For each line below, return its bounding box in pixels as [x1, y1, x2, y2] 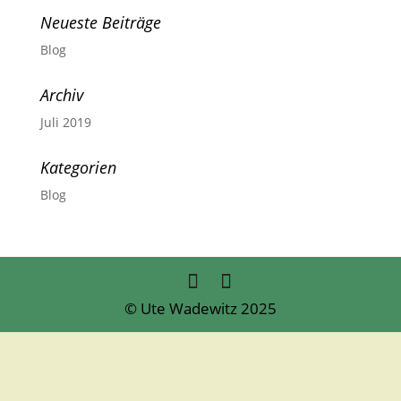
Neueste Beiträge [39, 11, 161, 33]
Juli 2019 [39, 113, 91, 131]
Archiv [39, 83, 83, 106]
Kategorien [39, 156, 116, 178]
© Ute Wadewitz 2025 [124, 297, 277, 319]
